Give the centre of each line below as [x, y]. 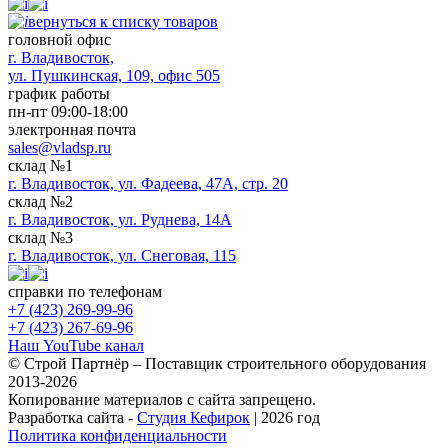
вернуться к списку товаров [123, 21]
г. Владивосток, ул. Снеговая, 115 [122, 255]
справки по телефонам [85, 291]
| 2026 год [285, 417]
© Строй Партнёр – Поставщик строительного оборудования [217, 363]
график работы [59, 93]
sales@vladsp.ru [59, 147]
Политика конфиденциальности [117, 435]
